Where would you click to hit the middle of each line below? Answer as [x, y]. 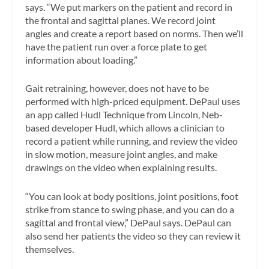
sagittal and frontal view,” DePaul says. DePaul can [128, 222]
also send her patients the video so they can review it [133, 235]
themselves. [50, 249]
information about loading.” [82, 59]
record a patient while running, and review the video [132, 141]
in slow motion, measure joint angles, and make [122, 154]
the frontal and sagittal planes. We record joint [121, 20]
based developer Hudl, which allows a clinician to [125, 128]
